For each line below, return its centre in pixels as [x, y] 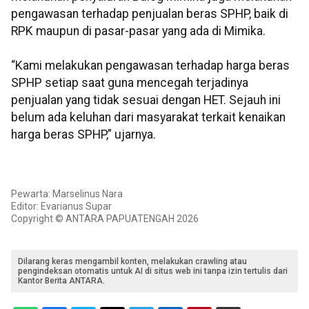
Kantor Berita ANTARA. [61, 280]
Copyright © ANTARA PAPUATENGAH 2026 [105, 218]
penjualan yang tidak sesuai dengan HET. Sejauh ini [146, 100]
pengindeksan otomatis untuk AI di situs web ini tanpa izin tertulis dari [153, 271]
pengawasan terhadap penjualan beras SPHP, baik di [150, 14]
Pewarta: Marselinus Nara [67, 193]
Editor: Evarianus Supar [61, 206]
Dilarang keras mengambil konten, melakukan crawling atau [132, 261]
